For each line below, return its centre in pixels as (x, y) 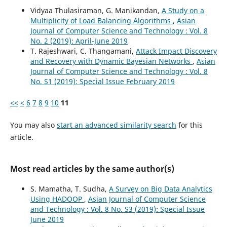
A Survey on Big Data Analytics (160, 189)
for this (189, 125)
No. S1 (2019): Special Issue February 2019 (102, 81)
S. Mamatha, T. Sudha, (69, 189)
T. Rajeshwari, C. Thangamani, (83, 51)
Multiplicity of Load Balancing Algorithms (101, 21)
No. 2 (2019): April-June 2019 (79, 41)
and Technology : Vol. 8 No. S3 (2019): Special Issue (117, 209)
